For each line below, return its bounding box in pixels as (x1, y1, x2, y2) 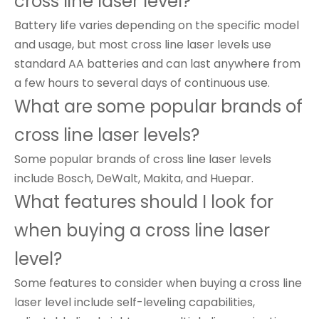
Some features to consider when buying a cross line (14, 275, 302, 291)
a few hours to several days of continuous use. (14, 75, 270, 91)
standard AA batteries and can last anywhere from (14, 56, 300, 72)
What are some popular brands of (14, 95, 303, 118)
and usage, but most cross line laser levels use (14, 36, 271, 53)
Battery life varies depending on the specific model (14, 17, 299, 33)
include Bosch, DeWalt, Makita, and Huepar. (14, 170, 253, 187)
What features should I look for (14, 190, 273, 214)
